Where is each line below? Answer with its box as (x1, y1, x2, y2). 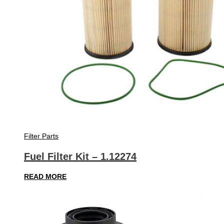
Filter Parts (24, 132, 58, 140)
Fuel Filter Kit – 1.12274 (24, 150, 136, 162)
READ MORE (24, 172, 66, 181)
